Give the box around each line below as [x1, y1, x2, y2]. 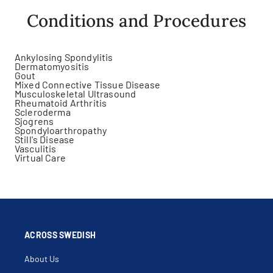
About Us [24, 253, 59, 264]
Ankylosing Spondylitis [15, 51, 113, 63]
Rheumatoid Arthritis [15, 97, 107, 108]
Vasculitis [15, 143, 57, 154]
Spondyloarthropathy [15, 124, 107, 136]
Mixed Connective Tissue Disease [15, 79, 160, 90]
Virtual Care [15, 152, 66, 163]
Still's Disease [15, 133, 75, 145]
